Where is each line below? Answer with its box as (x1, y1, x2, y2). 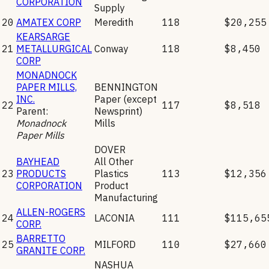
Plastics (94, 167, 128, 180)
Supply (94, 1, 125, 14)
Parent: (16, 104, 48, 117)
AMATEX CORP (16, 16, 81, 28)
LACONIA (94, 211, 134, 224)
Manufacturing (94, 191, 158, 204)
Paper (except (94, 92, 157, 105)
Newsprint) (94, 104, 142, 117)
